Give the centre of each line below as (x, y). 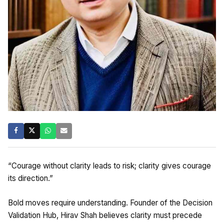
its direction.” (30, 178)
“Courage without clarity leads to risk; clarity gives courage (109, 165)
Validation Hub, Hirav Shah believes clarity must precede (105, 215)
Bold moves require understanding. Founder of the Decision (110, 202)
